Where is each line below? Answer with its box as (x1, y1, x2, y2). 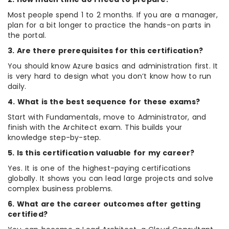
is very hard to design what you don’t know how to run (8, 71, 212, 81)
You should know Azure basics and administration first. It (8, 60, 218, 71)
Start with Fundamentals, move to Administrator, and (8, 111, 207, 122)
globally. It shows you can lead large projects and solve (8, 173, 214, 184)
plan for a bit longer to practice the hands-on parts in (8, 19, 211, 30)
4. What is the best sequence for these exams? (8, 96, 200, 107)
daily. (8, 81, 27, 91)
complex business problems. (8, 183, 113, 194)
